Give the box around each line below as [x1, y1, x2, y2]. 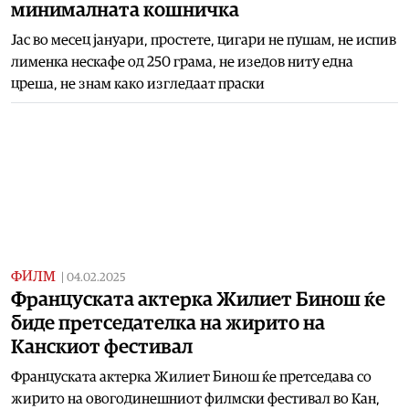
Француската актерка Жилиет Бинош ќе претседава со [11, 369, 372, 384]
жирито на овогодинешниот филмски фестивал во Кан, [11, 391, 380, 406]
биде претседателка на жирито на [11, 312, 325, 333]
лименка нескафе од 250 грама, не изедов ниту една [11, 54, 353, 69]
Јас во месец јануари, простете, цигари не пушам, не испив [11, 32, 396, 47]
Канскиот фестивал [11, 336, 193, 357]
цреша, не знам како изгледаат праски [11, 76, 265, 91]
